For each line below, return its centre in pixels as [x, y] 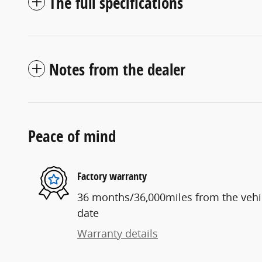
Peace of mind [72, 136]
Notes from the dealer [117, 69]
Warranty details [118, 233]
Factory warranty [112, 176]
